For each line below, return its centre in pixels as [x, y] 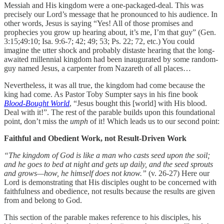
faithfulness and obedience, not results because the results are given [109, 191]
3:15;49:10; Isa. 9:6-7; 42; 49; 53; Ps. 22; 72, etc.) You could [99, 41]
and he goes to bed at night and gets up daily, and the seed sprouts [108, 164]
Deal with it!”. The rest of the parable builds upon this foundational [109, 112]
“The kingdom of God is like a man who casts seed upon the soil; [107, 155]
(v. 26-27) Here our [179, 173]
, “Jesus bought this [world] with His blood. [138, 103]
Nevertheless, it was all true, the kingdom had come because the [104, 85]
